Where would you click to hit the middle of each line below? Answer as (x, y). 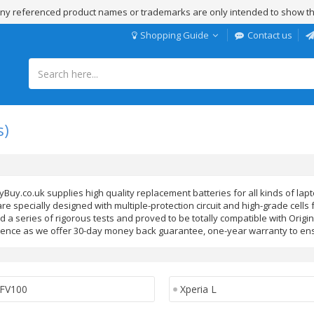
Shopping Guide (175, 35)
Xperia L (198, 289)
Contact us (270, 35)
